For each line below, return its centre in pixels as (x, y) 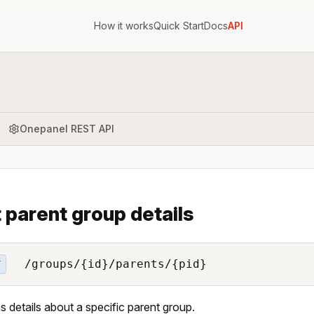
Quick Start (178, 26)
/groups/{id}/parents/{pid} (112, 264)
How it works (123, 26)
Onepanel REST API (67, 128)
